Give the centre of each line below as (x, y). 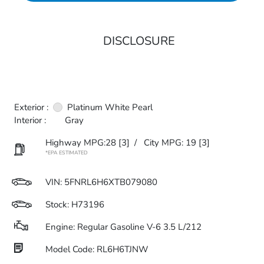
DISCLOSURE (139, 41)
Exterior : (31, 107)
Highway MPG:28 (81, 143)
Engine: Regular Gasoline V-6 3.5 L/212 (123, 227)
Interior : (30, 120)
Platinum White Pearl (110, 107)
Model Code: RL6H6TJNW (97, 249)
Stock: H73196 (75, 204)
